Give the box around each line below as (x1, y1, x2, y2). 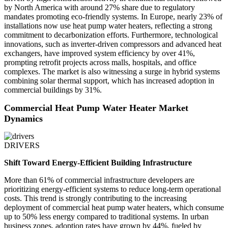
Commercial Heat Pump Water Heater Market (4, 103, 188, 113)
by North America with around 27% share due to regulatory (4, 3, 195, 12)
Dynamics (4, 113, 43, 124)
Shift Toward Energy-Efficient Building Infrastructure (4, 158, 192, 167)
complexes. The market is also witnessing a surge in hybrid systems (4, 67, 220, 76)
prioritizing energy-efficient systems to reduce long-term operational (4, 185, 221, 194)
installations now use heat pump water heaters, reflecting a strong (4, 21, 212, 31)
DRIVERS (4, 141, 40, 150)
